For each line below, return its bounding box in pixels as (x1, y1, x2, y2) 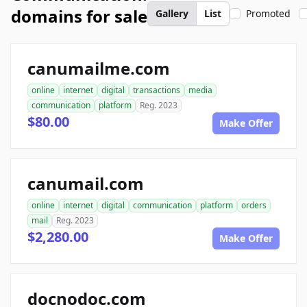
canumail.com (27, 172, 144, 195)
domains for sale (11, 5, 147, 27)
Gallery (156, 7, 188, 20)
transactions (133, 84, 180, 96)
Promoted (246, 7, 291, 20)
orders (241, 199, 267, 211)
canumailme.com (27, 57, 170, 79)
